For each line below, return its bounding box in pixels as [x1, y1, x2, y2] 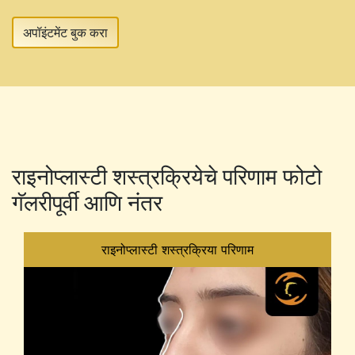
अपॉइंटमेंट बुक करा [23, 24, 108, 40]
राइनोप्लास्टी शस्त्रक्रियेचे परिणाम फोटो [12, 162, 322, 190]
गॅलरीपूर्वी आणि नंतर [12, 189, 162, 216]
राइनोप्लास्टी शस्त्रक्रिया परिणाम [101, 241, 254, 258]
